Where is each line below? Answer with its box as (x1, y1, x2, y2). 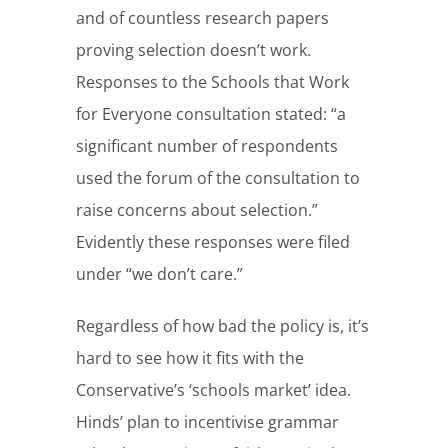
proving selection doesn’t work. (76, 39, 312, 62)
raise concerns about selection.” (76, 199, 319, 222)
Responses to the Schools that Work (76, 71, 350, 94)
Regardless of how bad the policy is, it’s (76, 315, 370, 338)
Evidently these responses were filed (76, 231, 351, 254)
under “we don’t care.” (76, 263, 244, 286)
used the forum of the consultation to (76, 167, 361, 190)
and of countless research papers (76, 7, 330, 30)
